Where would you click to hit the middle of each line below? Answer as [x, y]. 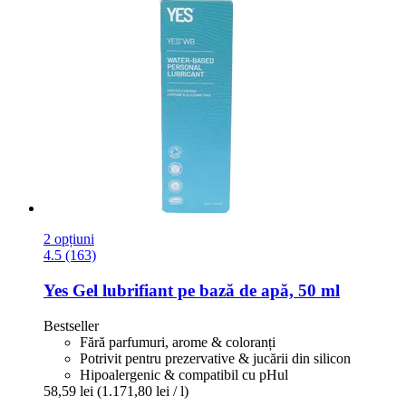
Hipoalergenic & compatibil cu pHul [184, 374]
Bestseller [71, 325]
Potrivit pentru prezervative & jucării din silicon [215, 358]
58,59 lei [68, 391]
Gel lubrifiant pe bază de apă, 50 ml [204, 290]
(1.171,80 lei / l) [143, 391]
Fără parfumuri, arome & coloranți [178, 342]
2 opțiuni [69, 239]
